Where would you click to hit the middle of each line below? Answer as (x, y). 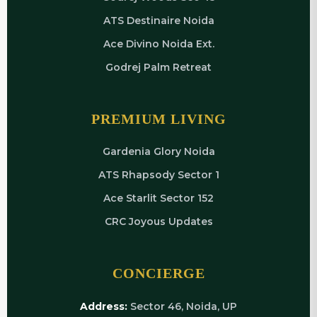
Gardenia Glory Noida (158, 151)
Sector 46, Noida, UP (182, 306)
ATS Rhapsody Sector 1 (158, 175)
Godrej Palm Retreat (158, 67)
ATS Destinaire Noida (158, 21)
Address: (104, 306)
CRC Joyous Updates (158, 221)
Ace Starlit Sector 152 (158, 198)
